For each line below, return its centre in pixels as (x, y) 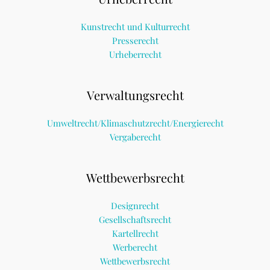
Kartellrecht (135, 233)
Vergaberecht (135, 137)
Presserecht (135, 41)
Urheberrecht (135, 55)
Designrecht (135, 205)
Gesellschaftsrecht (135, 219)
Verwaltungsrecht (135, 95)
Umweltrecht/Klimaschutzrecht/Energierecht (135, 123)
